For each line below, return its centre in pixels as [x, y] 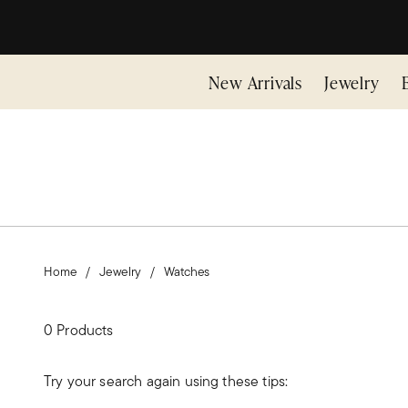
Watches [187, 271]
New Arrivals [255, 82]
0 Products [79, 330]
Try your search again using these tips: [166, 381]
